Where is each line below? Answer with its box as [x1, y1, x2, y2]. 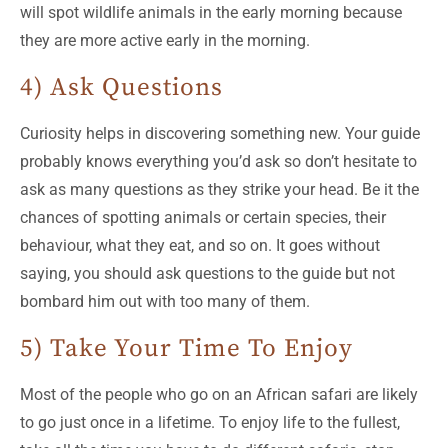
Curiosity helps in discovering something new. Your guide [20, 123, 420, 143]
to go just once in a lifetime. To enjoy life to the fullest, [20, 412, 400, 432]
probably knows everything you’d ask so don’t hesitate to [20, 151, 417, 171]
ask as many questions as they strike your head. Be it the [20, 179, 419, 199]
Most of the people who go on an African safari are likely [20, 384, 418, 404]
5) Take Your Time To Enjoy [20, 332, 353, 364]
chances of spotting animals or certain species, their [20, 207, 386, 227]
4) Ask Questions [20, 71, 223, 103]
